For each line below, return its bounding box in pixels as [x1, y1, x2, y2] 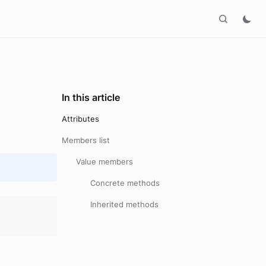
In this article [62, 91, 120, 103]
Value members [76, 157, 133, 166]
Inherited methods [90, 199, 159, 209]
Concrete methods [90, 178, 160, 188]
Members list [62, 135, 110, 145]
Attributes [62, 114, 99, 123]
